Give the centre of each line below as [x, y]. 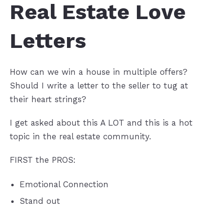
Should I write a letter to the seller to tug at [99, 86]
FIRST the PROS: [43, 160]
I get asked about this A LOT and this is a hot [101, 122]
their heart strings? [48, 99]
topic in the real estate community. [80, 136]
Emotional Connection [64, 185]
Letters [48, 41]
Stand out [40, 201]
